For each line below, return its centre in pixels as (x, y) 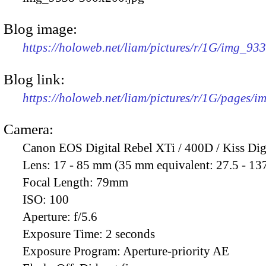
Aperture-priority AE (176, 251)
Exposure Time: (64, 234)
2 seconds (130, 234)
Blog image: (40, 29)
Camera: (28, 129)
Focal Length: (59, 182)
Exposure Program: (73, 251)
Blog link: (34, 79)
